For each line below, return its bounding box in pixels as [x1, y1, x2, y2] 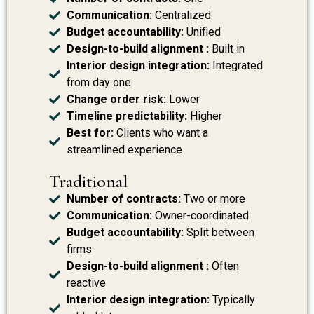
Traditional [49, 170, 128, 193]
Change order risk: [67, 93, 166, 107]
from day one [67, 76, 131, 90]
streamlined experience [67, 143, 182, 157]
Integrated [210, 59, 263, 73]
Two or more [181, 192, 245, 206]
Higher [187, 109, 222, 123]
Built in [209, 42, 245, 56]
